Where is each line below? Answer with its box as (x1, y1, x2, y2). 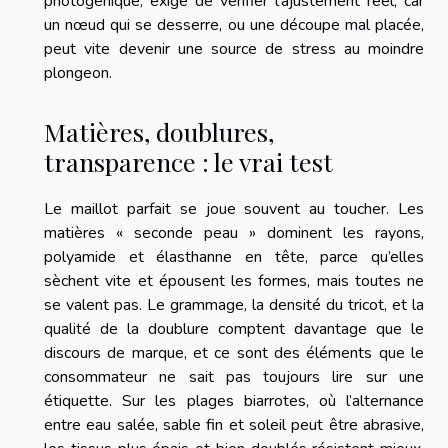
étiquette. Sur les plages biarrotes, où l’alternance (44, 389, 424, 412)
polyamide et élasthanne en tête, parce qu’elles (44, 245, 424, 268)
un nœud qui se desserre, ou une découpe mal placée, (44, 14, 424, 37)
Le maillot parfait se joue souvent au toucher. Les (44, 197, 424, 220)
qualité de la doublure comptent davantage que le (44, 317, 424, 340)
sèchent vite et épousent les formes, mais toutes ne (44, 269, 424, 292)
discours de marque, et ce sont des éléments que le (44, 341, 424, 364)
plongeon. (44, 62, 112, 85)
